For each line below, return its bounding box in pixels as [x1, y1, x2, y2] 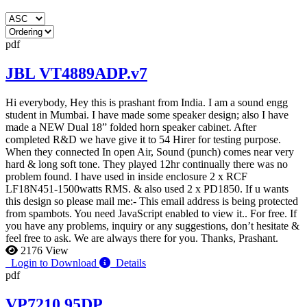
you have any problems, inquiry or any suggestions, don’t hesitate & [5, 219, 299, 232]
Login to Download [5, 256, 99, 269]
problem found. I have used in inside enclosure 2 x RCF [5, 170, 247, 182]
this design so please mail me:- [5, 195, 139, 207]
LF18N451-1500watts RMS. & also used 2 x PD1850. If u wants [5, 182, 288, 195]
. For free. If [245, 207, 297, 219]
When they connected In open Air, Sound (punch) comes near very [5, 145, 294, 158]
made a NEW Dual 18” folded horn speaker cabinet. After [5, 121, 256, 133]
